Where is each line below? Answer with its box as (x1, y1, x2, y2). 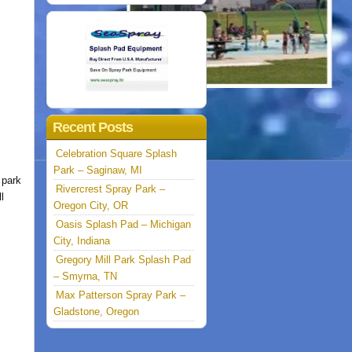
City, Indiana (53, 235, 111, 247)
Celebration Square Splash (56, 148, 178, 160)
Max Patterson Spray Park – (56, 289, 186, 302)
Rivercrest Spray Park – (56, 183, 166, 196)
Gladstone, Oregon (53, 306, 140, 318)
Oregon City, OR (53, 200, 129, 212)
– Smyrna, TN (53, 270, 118, 283)
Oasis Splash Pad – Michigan (56, 218, 192, 231)
